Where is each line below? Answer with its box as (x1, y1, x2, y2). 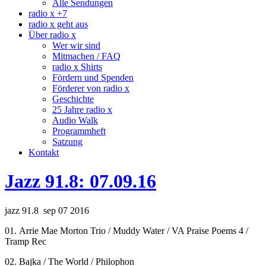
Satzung (52, 137, 83, 147)
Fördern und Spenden (52, 72, 134, 83)
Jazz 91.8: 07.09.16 (5, 170, 156, 192)
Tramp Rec (5, 236, 46, 246)
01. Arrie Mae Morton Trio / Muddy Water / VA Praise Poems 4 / (5, 225, 248, 236)
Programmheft (52, 126, 106, 136)
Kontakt (28, 147, 59, 157)
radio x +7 (28, 8, 67, 18)
